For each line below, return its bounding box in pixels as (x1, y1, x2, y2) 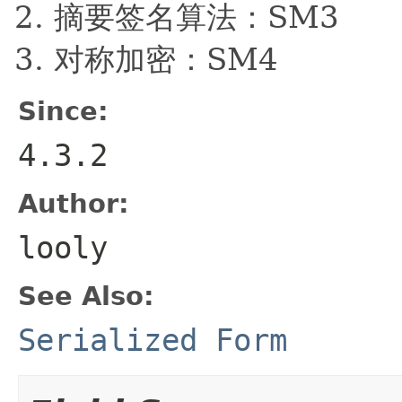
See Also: (18, 280, 154, 311)
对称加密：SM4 (54, 40, 278, 77)
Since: (18, 95, 109, 127)
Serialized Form (18, 321, 287, 358)
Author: (18, 188, 129, 219)
